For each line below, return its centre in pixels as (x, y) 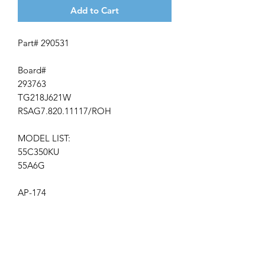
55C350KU (38, 151)
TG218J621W (44, 97)
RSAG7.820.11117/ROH (64, 111)
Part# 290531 (43, 43)
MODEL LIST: (44, 138)
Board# (32, 70)
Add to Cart (95, 10)
